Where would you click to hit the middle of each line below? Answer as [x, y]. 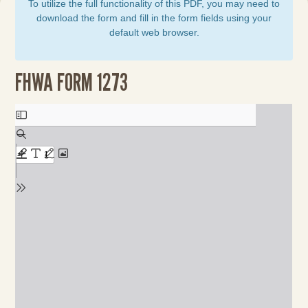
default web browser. [154, 32]
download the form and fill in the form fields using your [154, 18]
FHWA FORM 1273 [72, 81]
